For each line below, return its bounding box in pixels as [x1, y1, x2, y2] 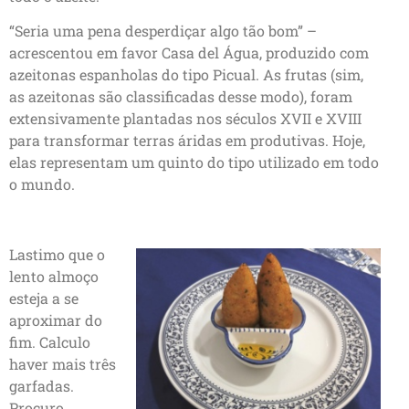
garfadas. [9, 376, 74, 396]
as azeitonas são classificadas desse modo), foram [9, 87, 352, 107]
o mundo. [9, 174, 75, 194]
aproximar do [9, 310, 102, 330]
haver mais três [9, 354, 116, 374]
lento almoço [9, 267, 99, 287]
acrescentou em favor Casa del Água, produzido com [9, 43, 369, 63]
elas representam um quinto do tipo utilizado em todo [9, 152, 379, 173]
